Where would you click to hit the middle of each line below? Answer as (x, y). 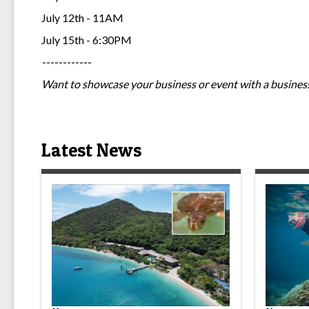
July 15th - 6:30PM (87, 39)
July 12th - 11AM (83, 17)
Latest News (91, 150)
